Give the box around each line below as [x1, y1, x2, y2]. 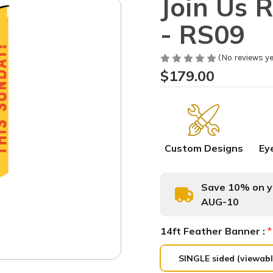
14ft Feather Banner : [160, 225, 268, 238]
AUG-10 [200, 196, 239, 208]
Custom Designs [164, 142, 243, 155]
